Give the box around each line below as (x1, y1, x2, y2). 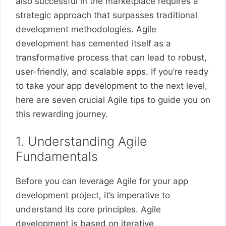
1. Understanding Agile (16, 134, 147, 149)
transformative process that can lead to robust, (16, 52, 207, 63)
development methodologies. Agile (16, 24, 156, 34)
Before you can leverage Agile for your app (16, 176, 188, 186)
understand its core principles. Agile (16, 204, 161, 214)
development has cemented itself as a (16, 38, 171, 48)
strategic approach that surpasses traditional (16, 10, 197, 20)
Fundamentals (16, 149, 98, 164)
